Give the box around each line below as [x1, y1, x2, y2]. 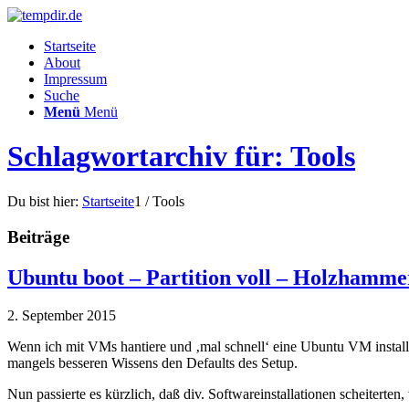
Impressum [44, 71, 107, 87]
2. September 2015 [7, 308, 116, 324]
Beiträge [7, 226, 69, 246]
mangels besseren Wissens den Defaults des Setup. [7, 355, 298, 372]
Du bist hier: [7, 193, 79, 209]
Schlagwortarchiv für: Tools [7, 140, 355, 173]
